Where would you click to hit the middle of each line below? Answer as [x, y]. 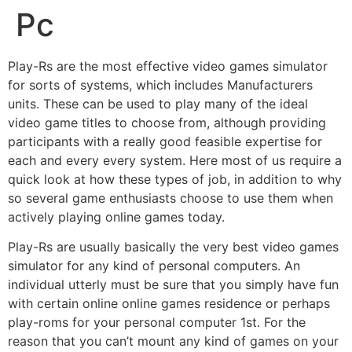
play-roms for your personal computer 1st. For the [157, 323]
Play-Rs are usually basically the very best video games [173, 247]
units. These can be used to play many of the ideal [158, 103]
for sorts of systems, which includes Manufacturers [160, 84]
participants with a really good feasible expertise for [165, 141]
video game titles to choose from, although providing [167, 122]
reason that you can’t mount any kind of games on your [173, 341]
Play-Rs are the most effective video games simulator [168, 66]
